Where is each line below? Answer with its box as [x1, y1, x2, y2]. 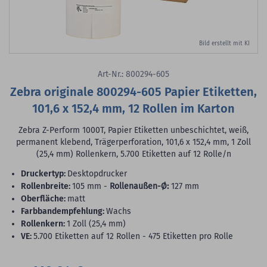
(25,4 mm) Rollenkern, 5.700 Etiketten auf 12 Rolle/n [36, 149, 231, 160]
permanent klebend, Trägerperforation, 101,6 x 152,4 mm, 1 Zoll [16, 137, 251, 148]
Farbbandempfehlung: [24, 206, 104, 217]
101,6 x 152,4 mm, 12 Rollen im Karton [32, 101, 235, 116]
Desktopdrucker [67, 169, 127, 179]
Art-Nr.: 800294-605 [98, 69, 169, 80]
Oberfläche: [27, 194, 66, 204]
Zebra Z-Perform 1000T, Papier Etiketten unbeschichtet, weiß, [18, 125, 249, 136]
